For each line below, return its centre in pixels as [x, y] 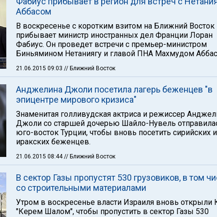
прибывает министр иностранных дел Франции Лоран [114, 35]
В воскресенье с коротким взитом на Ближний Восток [115, 26]
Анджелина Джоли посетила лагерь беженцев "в [114, 89]
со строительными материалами [81, 188]
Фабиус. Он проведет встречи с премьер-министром [111, 44]
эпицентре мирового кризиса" [76, 100]
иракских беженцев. [53, 142]
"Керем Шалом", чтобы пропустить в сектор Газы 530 [112, 211]
